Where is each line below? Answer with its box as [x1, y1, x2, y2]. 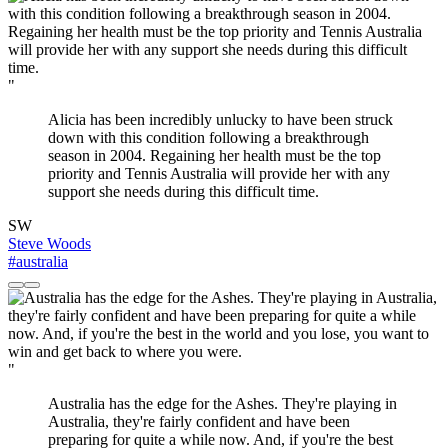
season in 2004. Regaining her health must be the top [48, 147, 381, 165]
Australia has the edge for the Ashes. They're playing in [48, 395, 397, 413]
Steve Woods [8, 235, 91, 253]
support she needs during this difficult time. [48, 183, 319, 201]
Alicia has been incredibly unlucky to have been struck [48, 111, 393, 129]
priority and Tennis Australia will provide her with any [48, 165, 390, 183]
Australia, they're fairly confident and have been [48, 413, 350, 431]
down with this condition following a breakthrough [48, 129, 369, 147]
